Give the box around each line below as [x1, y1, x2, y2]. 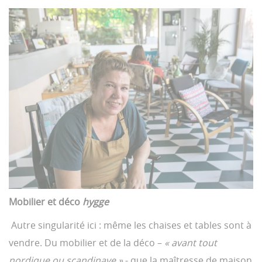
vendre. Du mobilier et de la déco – [9, 236, 164, 249]
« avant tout [164, 236, 217, 249]
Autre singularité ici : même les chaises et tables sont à [9, 218, 251, 232]
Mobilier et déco [9, 195, 82, 208]
